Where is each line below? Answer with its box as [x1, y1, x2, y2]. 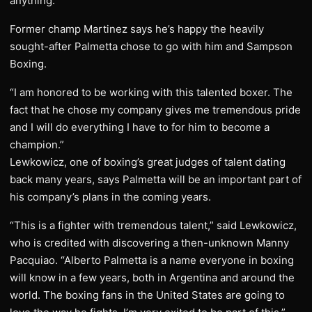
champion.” [10, 138, 64, 151]
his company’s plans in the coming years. [10, 190, 211, 203]
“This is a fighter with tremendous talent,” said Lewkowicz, [10, 219, 297, 232]
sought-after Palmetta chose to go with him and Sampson [10, 40, 292, 53]
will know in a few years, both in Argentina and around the [10, 271, 295, 284]
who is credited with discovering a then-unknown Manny [10, 236, 289, 249]
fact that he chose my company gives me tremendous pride [10, 103, 301, 116]
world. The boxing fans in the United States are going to [10, 288, 285, 302]
